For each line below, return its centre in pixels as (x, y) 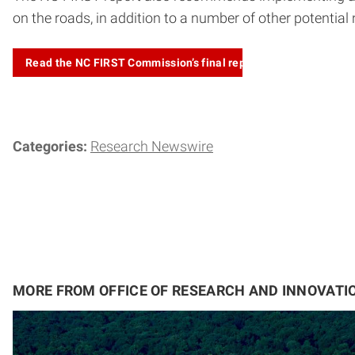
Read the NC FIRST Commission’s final (127, 62)
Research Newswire (152, 146)
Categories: (52, 146)
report (246, 62)
